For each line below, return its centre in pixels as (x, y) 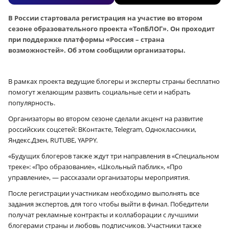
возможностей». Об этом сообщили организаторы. (98, 50)
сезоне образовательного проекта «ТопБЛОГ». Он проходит (111, 29)
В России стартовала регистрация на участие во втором (105, 18)
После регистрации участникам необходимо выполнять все (104, 193)
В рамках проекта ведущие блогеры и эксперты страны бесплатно (114, 82)
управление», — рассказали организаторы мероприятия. (100, 178)
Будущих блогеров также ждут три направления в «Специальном (115, 156)
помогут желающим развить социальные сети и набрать (99, 92)
